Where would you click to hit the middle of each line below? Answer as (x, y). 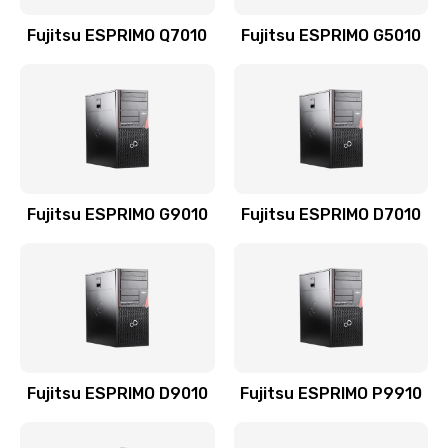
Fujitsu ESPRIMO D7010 (330, 214)
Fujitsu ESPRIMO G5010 (330, 35)
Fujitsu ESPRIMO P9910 (330, 393)
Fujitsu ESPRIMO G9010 (117, 214)
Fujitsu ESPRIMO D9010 (117, 393)
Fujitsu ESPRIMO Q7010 (117, 35)
